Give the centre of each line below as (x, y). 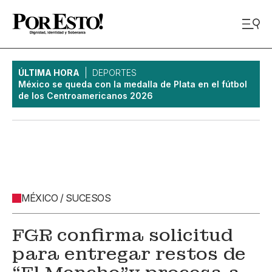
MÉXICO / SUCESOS (66, 198)
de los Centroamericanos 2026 (86, 96)
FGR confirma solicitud (122, 235)
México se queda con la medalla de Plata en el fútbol (133, 84)
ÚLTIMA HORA (49, 73)
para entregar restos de (129, 254)
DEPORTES (114, 73)
